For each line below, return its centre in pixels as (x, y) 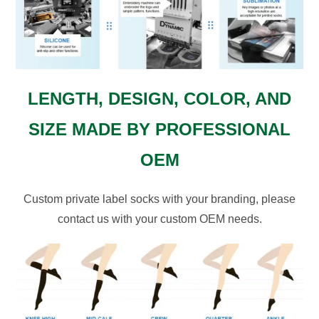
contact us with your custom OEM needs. (159, 219)
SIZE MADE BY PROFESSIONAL (159, 129)
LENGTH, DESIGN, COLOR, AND (159, 98)
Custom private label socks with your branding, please (159, 199)
